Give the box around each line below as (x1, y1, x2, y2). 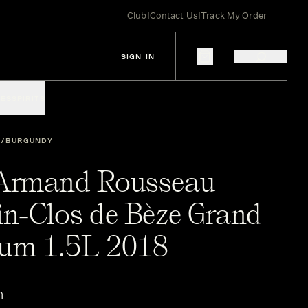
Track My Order (201, 10, 267, 21)
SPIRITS (12, 94, 45, 102)
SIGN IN (121, 52, 155, 60)
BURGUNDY (5, 136, 53, 144)
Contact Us (149, 10, 199, 21)
